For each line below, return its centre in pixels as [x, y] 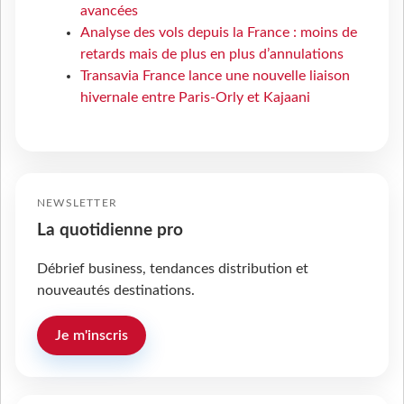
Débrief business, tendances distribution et [173, 269]
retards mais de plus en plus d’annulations [212, 55]
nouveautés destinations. [116, 291]
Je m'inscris [92, 336]
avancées [109, 11]
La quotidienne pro [110, 231]
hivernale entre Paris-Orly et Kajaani [195, 98]
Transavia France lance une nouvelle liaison [215, 76]
